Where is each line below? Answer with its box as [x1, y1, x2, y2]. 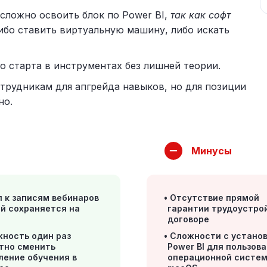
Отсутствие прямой [170, 193, 260, 203]
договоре [167, 214, 210, 224]
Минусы [191, 145, 232, 157]
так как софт [170, 9, 231, 21]
